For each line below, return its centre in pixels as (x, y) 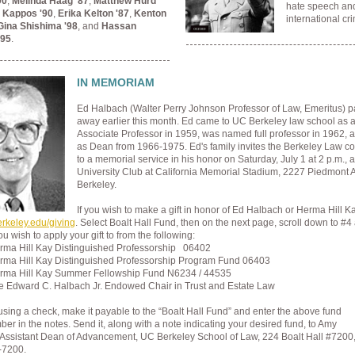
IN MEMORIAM (116, 82)
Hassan (119, 26)
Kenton (150, 13)
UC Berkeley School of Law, (201, 337)
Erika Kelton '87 (94, 13)
